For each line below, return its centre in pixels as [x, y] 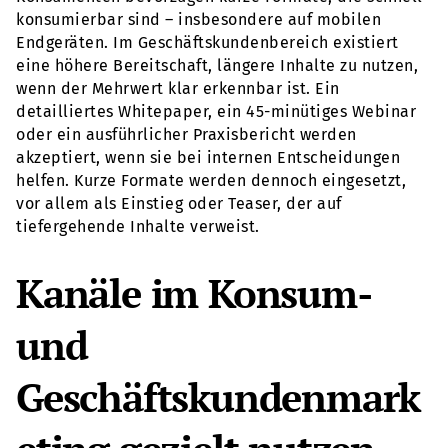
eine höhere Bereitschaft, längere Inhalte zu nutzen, [217, 66]
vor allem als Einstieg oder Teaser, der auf [179, 204]
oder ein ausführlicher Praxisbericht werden [186, 135]
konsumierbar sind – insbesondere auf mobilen [198, 20]
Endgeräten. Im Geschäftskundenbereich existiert [207, 43]
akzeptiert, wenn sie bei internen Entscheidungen [208, 158]
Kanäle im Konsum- [194, 293]
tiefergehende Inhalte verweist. [138, 227]
